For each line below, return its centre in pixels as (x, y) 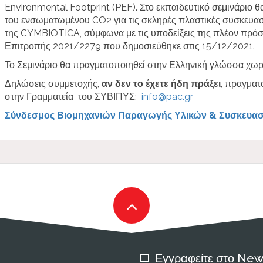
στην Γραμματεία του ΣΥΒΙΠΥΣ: (73, 96)
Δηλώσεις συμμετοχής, (53, 83)
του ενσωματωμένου (48, 20)
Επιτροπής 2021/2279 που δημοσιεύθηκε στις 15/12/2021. (129, 46)
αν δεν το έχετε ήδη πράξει (161, 83)
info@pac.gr (167, 96)
